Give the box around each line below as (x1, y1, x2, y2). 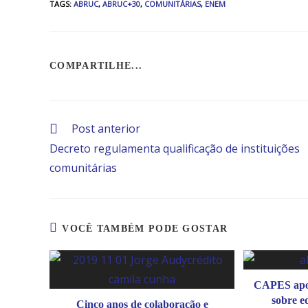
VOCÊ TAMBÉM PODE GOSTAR (62, 223, 228, 234)
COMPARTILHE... (49, 60, 143, 71)
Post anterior (71, 121, 140, 137)
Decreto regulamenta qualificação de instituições (49, 141, 300, 157)
